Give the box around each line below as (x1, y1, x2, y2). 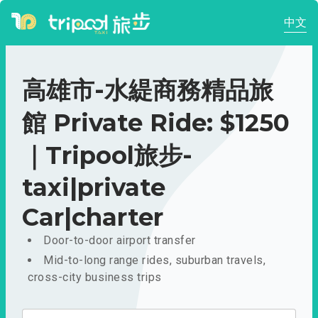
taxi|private (22, 172, 165, 202)
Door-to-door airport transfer (43, 234, 196, 247)
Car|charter (22, 202, 163, 232)
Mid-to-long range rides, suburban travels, (43, 253, 265, 267)
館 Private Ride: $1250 (22, 108, 290, 138)
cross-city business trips (28, 270, 162, 284)
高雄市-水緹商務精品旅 (22, 75, 273, 105)
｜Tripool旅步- (22, 141, 192, 170)
